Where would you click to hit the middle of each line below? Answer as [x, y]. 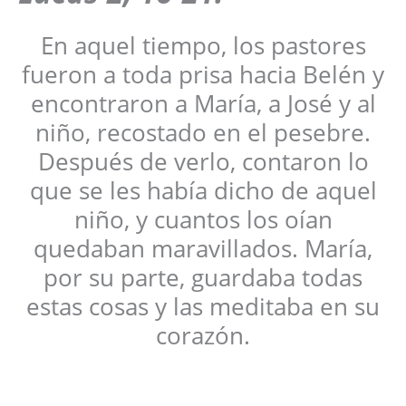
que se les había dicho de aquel [203, 190]
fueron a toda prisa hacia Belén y [203, 74]
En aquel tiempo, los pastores [203, 45]
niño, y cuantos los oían [203, 219]
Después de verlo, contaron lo [203, 161]
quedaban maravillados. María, [203, 248]
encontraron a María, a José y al [203, 103]
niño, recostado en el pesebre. [203, 132]
